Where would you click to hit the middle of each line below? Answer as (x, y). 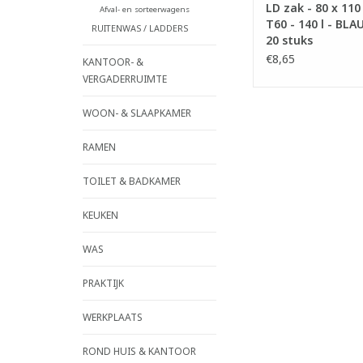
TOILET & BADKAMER (132, 181)
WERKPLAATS (113, 318)
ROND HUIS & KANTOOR (139, 352)
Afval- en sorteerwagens (144, 10)
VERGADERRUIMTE (125, 79)
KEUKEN (100, 216)
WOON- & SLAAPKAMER (137, 113)
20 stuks (289, 41)
